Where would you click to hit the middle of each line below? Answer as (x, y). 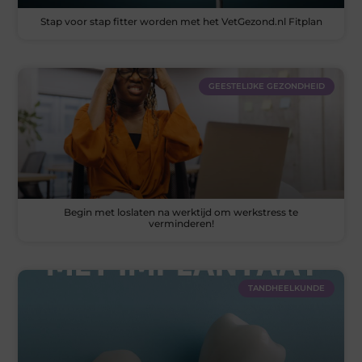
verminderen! (181, 223)
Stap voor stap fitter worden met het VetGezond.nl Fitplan (181, 22)
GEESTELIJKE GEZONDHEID (266, 86)
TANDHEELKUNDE (286, 288)
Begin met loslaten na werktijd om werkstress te (181, 212)
